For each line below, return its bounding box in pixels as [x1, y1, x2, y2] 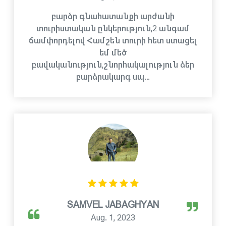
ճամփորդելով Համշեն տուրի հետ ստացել [29, 37, 197, 44]
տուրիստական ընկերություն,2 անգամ [36, 25, 190, 32]
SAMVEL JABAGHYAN [67, 200, 159, 209]
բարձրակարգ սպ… [76, 73, 150, 81]
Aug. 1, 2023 [91, 214, 135, 221]
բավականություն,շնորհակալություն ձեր [32, 61, 194, 69]
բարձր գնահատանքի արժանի [51, 13, 175, 20]
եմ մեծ [99, 49, 127, 56]
